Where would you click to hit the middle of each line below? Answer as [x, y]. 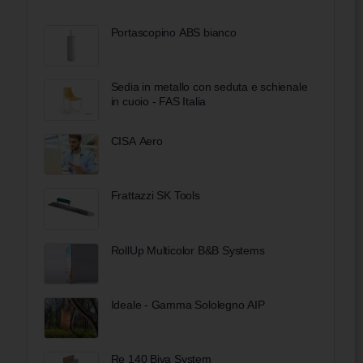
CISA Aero [137, 141]
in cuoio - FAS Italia [158, 102]
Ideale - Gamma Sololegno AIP [188, 304]
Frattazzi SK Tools [155, 196]
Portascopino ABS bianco [173, 32]
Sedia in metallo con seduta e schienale [209, 87]
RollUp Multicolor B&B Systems [188, 250]
